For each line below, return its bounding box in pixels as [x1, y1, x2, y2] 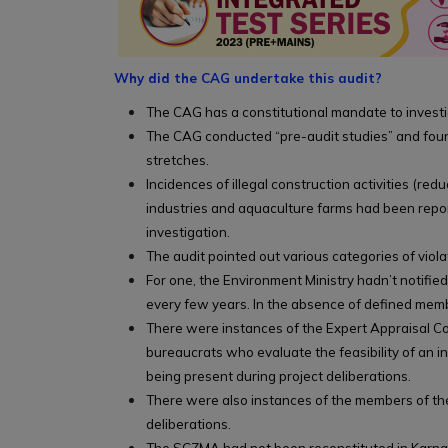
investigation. [146, 224, 230, 241]
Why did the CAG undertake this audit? [114, 70, 382, 87]
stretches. [146, 152, 209, 169]
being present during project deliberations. [146, 368, 411, 385]
